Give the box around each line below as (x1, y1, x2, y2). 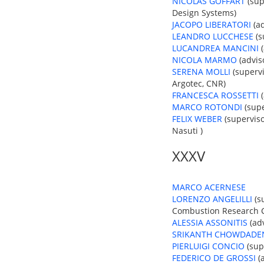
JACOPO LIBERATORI (172, 19, 251, 30)
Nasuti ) (172, 125, 203, 136)
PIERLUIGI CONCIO (172, 240, 245, 252)
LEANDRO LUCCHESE (172, 31, 253, 42)
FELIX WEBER (172, 113, 222, 124)
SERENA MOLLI (172, 66, 230, 77)
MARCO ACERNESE (172, 181, 246, 193)
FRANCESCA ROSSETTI (172, 90, 259, 101)
